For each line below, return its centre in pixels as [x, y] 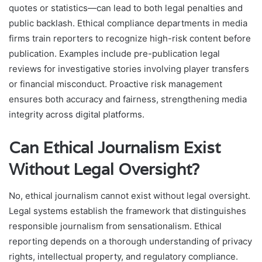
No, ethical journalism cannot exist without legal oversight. [130, 195]
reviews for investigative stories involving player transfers [129, 69]
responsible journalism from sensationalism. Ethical [115, 226]
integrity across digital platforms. [77, 115]
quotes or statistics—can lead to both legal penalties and [126, 8]
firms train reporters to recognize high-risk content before [130, 39]
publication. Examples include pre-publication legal [114, 54]
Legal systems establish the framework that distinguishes [127, 211]
